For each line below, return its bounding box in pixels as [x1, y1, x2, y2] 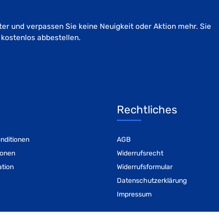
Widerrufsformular [117, 163, 173, 172]
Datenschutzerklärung [117, 176, 187, 185]
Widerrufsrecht [117, 149, 163, 158]
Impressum [117, 190, 152, 199]
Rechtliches [117, 103, 177, 117]
